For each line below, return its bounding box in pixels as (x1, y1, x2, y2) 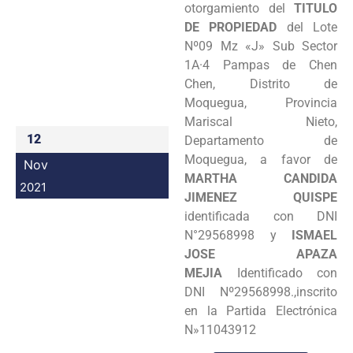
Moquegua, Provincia (184, 95, 337, 110)
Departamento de (184, 132, 337, 148)
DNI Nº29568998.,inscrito (184, 284, 337, 299)
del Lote (277, 19, 338, 35)
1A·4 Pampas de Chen (184, 57, 337, 72)
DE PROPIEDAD (184, 19, 277, 35)
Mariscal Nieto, (184, 113, 337, 129)
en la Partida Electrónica (184, 303, 337, 318)
